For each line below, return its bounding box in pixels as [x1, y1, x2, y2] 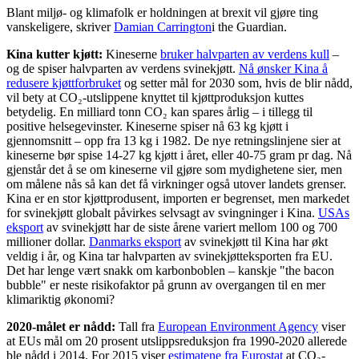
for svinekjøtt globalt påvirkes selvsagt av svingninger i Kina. [6, 205, 318, 220]
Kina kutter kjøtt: [6, 46, 103, 61]
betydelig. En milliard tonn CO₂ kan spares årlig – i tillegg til [6, 104, 313, 119]
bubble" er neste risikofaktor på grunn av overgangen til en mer [6, 277, 325, 292]
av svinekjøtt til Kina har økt [181, 234, 328, 248]
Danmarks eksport [89, 234, 181, 248]
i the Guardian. [212, 19, 287, 34]
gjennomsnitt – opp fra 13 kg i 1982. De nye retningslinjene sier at [6, 133, 341, 147]
